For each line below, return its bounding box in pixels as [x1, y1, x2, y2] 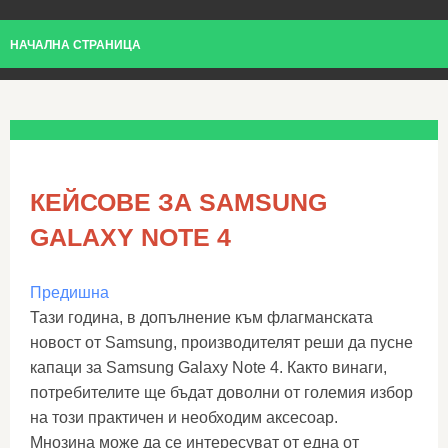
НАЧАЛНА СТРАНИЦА [10, 38, 141, 52]
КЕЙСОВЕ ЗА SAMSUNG [30, 188, 327, 216]
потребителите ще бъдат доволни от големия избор [30, 384, 413, 401]
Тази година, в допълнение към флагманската [30, 309, 373, 326]
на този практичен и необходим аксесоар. [30, 409, 338, 426]
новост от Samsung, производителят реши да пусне [30, 334, 413, 351]
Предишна [30, 284, 109, 301]
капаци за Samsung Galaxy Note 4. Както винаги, [30, 359, 387, 376]
